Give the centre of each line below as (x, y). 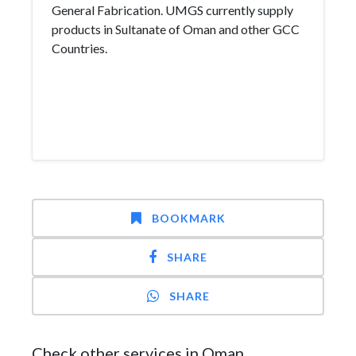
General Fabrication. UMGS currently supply (172, 10)
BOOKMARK (188, 218)
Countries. (79, 48)
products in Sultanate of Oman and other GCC (176, 29)
